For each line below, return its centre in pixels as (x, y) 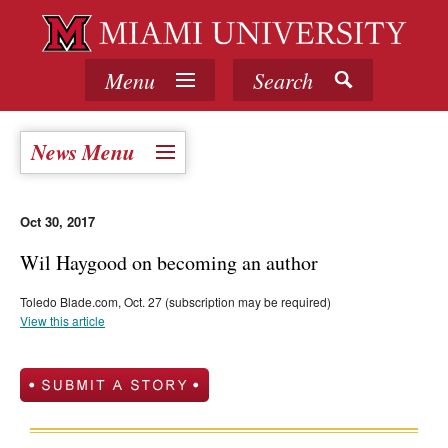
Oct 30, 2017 (57, 222)
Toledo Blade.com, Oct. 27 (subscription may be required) (175, 302)
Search (282, 80)
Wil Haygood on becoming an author (169, 263)
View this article (62, 321)
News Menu (83, 152)
